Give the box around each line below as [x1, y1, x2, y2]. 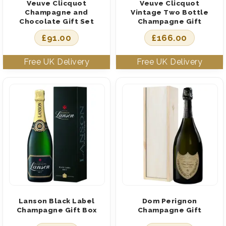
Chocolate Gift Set [19, 17, 94, 25]
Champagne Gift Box [16, 205, 97, 214]
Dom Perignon [142, 196, 197, 205]
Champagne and [25, 8, 88, 16]
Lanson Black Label [18, 196, 95, 205]
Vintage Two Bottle [131, 8, 208, 16]
